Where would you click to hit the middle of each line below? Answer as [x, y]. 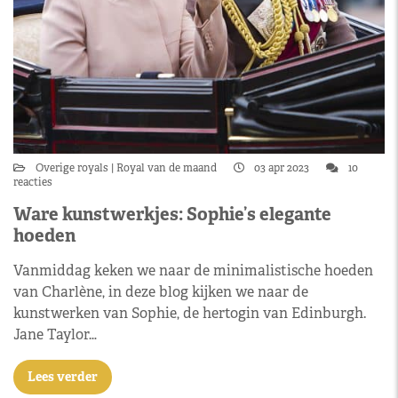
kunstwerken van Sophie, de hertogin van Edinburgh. [190, 313]
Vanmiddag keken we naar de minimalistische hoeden [193, 271]
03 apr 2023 [282, 168]
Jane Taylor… [55, 334]
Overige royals [73, 168]
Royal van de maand [167, 168]
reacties [33, 182]
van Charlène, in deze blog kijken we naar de [161, 292]
